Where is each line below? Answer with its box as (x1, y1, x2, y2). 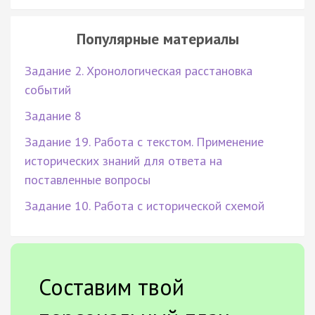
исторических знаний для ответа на (25, 152, 222, 169)
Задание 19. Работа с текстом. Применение (25, 133, 264, 150)
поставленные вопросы (25, 171, 150, 188)
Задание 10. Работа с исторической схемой (25, 197, 264, 214)
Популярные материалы (76, 28, 239, 49)
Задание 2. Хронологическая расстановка (25, 62, 252, 79)
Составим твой (39, 271, 184, 302)
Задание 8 (25, 107, 82, 124)
